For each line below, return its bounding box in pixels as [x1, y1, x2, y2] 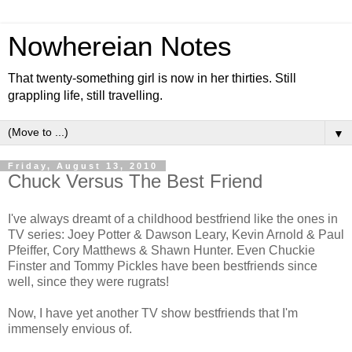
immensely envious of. [8, 321, 132, 335]
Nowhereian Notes [8, 31, 232, 61]
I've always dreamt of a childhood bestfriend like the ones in [8, 211, 338, 225]
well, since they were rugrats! [8, 274, 169, 288]
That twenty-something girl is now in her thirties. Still [8, 71, 296, 85]
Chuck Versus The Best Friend [8, 170, 262, 192]
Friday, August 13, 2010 [8, 161, 158, 170]
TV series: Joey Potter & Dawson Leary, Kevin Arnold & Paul [8, 227, 344, 241]
